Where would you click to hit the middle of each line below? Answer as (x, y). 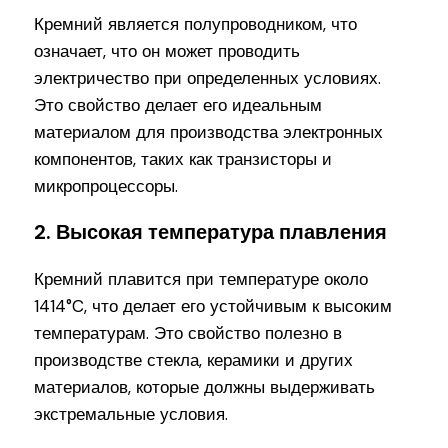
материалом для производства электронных (209, 131)
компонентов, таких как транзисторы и (183, 158)
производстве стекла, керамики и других (194, 360)
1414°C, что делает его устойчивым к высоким (213, 306)
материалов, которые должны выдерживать (205, 387)
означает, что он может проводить (167, 50)
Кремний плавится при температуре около (201, 279)
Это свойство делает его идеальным (178, 104)
